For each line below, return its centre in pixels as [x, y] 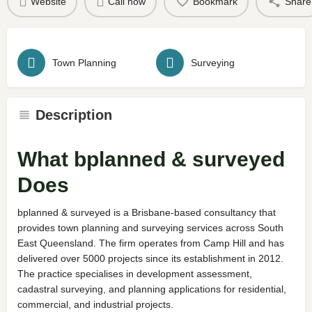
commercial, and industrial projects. [95, 304]
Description [74, 115]
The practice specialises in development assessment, [135, 273]
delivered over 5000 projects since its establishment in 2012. [150, 258]
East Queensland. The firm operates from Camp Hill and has [151, 243]
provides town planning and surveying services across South [150, 227]
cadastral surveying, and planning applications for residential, [152, 289]
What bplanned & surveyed [151, 159]
